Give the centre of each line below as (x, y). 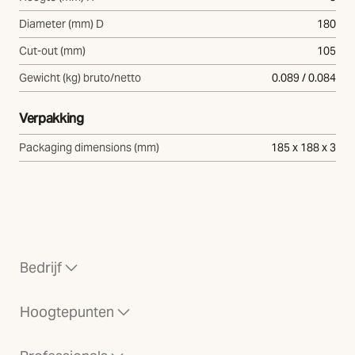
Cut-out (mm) (52, 50)
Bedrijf (41, 268)
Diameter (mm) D (61, 23)
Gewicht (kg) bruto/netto (80, 77)
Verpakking (52, 118)
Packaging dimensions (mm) (89, 148)
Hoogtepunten (67, 312)
